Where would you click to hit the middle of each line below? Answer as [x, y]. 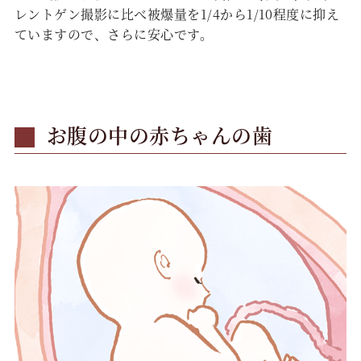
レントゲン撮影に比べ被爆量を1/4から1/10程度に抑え [177, 15]
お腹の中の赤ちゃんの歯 [160, 135]
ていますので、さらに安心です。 [114, 35]
